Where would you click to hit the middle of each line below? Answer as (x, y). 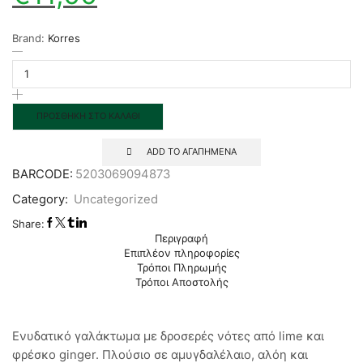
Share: (28, 224)
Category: (42, 200)
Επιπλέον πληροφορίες (181, 253)
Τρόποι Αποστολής (181, 282)
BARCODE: (43, 175)
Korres (64, 38)
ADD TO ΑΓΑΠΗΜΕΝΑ (192, 151)
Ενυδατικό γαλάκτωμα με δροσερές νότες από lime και (168, 336)
